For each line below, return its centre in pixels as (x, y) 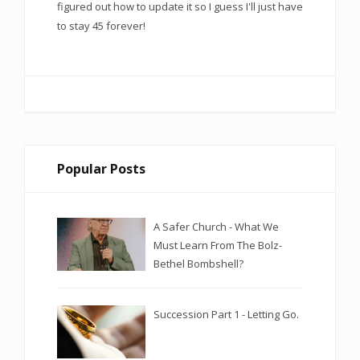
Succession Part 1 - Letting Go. (226, 314)
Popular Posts (101, 169)
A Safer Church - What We (216, 227)
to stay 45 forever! (101, 26)
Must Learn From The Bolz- (218, 245)
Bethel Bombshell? (198, 264)
